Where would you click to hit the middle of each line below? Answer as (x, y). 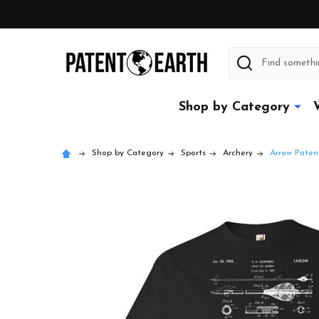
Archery (238, 153)
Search (246, 55)
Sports (193, 153)
